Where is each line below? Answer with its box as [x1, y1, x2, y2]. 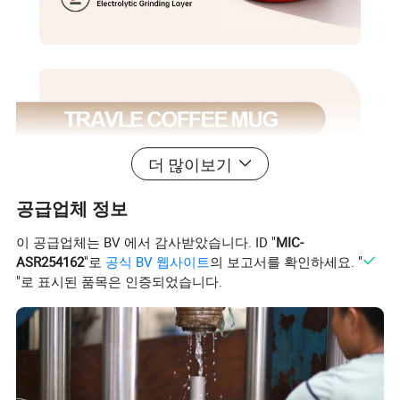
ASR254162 [16, 252, 85, 271]
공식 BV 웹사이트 [105, 252, 211, 271]
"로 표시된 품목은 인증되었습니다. [16, 271, 223, 290]
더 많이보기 [148, 153, 233, 175]
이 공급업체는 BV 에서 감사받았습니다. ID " [16, 232, 277, 251]
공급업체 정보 [16, 196, 129, 221]
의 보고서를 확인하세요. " [210, 252, 363, 271]
